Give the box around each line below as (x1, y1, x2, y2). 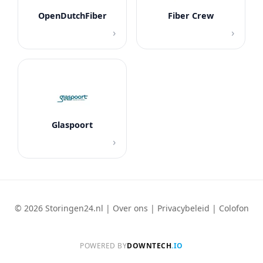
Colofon (218, 202, 249, 214)
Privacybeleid (157, 202, 210, 214)
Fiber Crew (168, 10, 214, 22)
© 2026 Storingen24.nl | (14, 202, 113, 214)
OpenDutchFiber (38, 10, 107, 22)
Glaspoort (52, 119, 93, 131)
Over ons (112, 202, 148, 214)
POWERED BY (80, 240, 127, 251)
